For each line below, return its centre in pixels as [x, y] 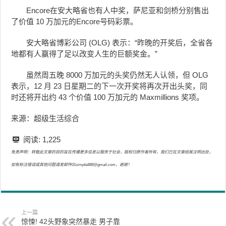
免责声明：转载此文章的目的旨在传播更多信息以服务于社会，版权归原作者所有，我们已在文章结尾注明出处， [112, 152]
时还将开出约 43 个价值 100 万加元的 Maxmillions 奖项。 [108, 97]
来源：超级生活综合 [45, 118]
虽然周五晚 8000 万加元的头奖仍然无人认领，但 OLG [118, 75]
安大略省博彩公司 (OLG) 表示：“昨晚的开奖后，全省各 [120, 42]
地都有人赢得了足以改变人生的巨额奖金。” [84, 53]
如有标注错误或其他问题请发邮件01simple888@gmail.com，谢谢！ [72, 164]
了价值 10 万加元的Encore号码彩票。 [75, 21]
